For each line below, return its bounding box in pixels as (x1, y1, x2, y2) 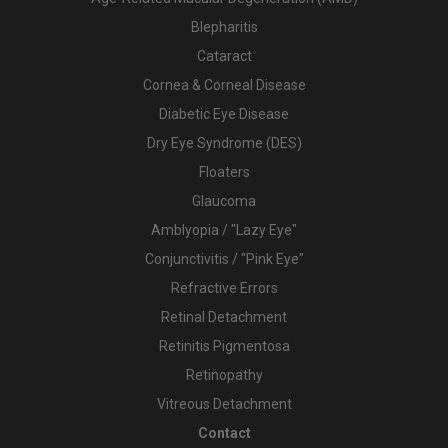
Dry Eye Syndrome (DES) (146, 134, 302, 151)
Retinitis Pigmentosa (158, 337, 290, 354)
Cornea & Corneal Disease (142, 76, 306, 93)
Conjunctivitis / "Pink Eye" (144, 250, 304, 267)
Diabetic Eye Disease (159, 105, 289, 122)
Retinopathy (185, 366, 263, 383)
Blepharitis (190, 18, 258, 35)
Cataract (196, 47, 252, 64)
